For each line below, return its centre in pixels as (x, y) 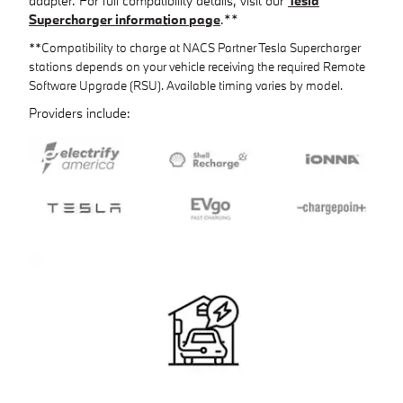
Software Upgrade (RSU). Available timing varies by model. (186, 85)
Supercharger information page (125, 19)
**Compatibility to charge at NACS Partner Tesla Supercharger (195, 47)
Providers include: (80, 112)
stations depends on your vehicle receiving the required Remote (197, 66)
